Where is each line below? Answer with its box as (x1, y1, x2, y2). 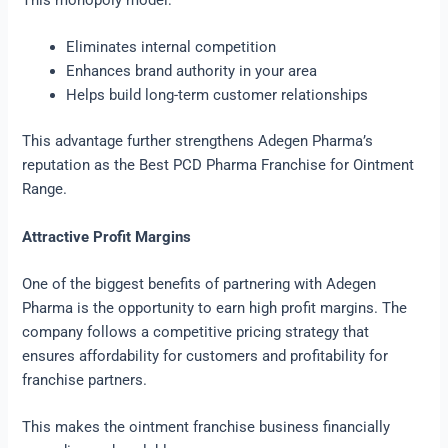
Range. (22, 180, 68, 199)
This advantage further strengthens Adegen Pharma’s (22, 132, 374, 151)
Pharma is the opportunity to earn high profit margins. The (22, 299, 408, 318)
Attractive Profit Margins (22, 227, 192, 246)
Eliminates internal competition (66, 38, 277, 57)
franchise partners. (22, 371, 148, 390)
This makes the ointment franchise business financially (22, 418, 391, 437)
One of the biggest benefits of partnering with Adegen (22, 275, 377, 294)
